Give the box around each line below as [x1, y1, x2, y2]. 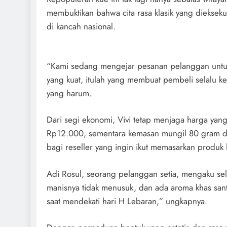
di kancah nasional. [47, 20, 116, 32]
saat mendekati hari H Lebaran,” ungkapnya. [47, 195, 207, 207]
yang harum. [47, 87, 92, 99]
